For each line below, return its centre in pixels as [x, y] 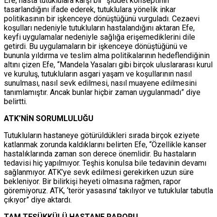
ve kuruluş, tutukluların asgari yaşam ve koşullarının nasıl [98, 74]
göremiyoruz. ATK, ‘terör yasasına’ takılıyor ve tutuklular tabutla [108, 191]
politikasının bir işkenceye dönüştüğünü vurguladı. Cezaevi [102, 19]
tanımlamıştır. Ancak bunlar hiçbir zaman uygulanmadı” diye [102, 93]
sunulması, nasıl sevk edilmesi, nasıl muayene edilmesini [100, 83]
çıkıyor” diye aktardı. [38, 200]
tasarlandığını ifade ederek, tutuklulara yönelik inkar [90, 10]
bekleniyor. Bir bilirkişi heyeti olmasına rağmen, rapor [92, 182]
